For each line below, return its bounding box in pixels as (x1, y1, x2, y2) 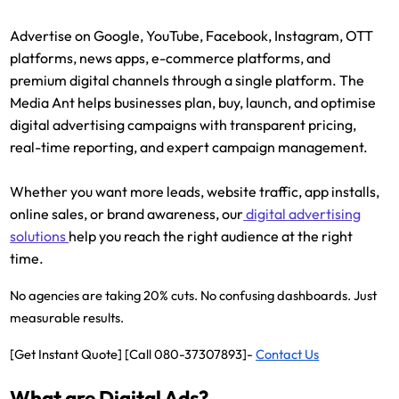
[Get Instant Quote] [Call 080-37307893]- (10, 345, 256, 362)
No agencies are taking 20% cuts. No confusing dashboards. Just (10, 286, 378, 304)
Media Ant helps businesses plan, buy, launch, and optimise (10, 93, 377, 111)
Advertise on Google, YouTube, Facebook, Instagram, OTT (10, 26, 374, 45)
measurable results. (10, 308, 125, 326)
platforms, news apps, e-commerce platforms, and (10, 48, 331, 67)
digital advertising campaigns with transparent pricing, (10, 115, 357, 134)
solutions (10, 226, 69, 245)
